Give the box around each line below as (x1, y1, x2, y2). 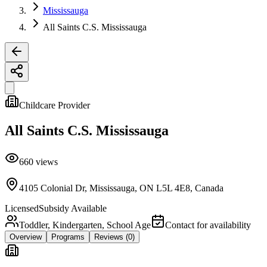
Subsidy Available (39, 203, 107, 213)
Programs (51, 232, 85, 241)
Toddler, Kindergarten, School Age (19, 219, 151, 230)
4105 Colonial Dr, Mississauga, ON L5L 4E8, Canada (19, 182, 223, 193)
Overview (10, 232, 42, 241)
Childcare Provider (19, 100, 90, 110)
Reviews (94, 232, 123, 241)
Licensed (5, 203, 39, 213)
